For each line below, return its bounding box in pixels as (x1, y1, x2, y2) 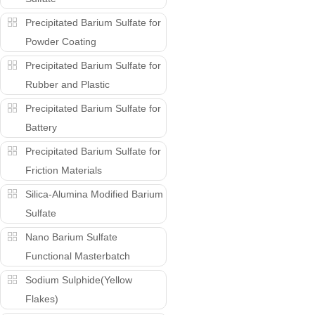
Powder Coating (25, 36, 96, 47)
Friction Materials (25, 165, 102, 176)
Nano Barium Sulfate (25, 231, 117, 243)
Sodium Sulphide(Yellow (25, 274, 132, 285)
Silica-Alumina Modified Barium (25, 188, 163, 200)
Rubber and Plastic (25, 79, 110, 90)
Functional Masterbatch (25, 250, 130, 262)
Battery (25, 122, 57, 133)
